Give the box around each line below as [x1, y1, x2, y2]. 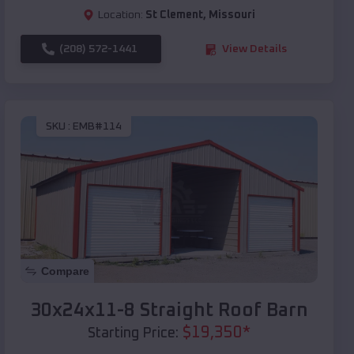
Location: [98, 9, 143, 21]
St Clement [145, 9, 203, 21]
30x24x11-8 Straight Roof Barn [30, 301, 308, 321]
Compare [41, 265, 89, 278]
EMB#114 [73, 120, 122, 132]
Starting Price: [88, 326, 179, 341]
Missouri [209, 9, 255, 21]
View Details [222, 43, 287, 55]
